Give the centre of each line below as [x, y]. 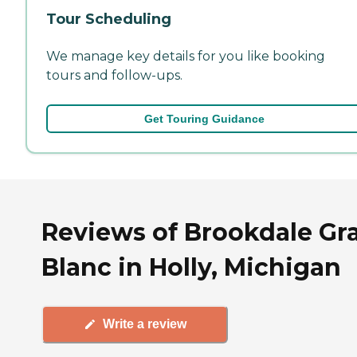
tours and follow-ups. [114, 75]
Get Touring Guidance [204, 118]
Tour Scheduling [109, 19]
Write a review [144, 324]
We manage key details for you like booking [186, 56]
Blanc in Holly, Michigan [191, 267]
